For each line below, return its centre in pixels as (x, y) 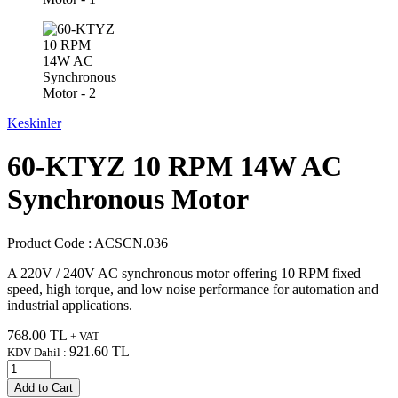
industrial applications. (70, 305)
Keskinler (34, 123)
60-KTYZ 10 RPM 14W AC (175, 167)
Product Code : (51, 243)
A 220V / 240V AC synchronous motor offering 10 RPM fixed (184, 273)
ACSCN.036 (131, 243)
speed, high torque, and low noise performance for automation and (193, 289)
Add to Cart (44, 387)
